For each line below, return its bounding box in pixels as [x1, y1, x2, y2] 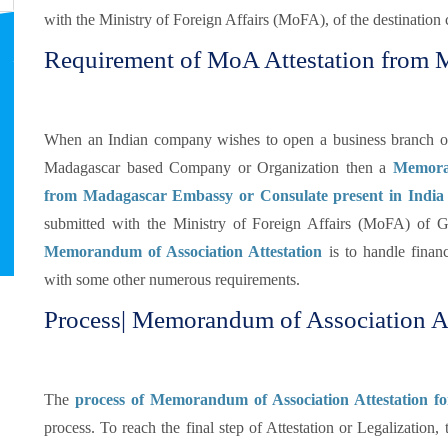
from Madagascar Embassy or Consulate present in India [44, 187, 444, 204]
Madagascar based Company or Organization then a [44, 159, 393, 176]
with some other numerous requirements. [44, 271, 300, 288]
